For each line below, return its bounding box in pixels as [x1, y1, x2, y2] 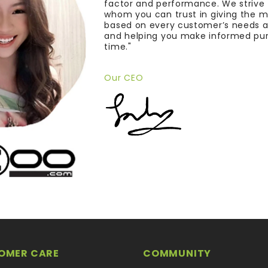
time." [104, 40, 132, 53]
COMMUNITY [143, 246, 212, 261]
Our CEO [104, 71, 144, 84]
